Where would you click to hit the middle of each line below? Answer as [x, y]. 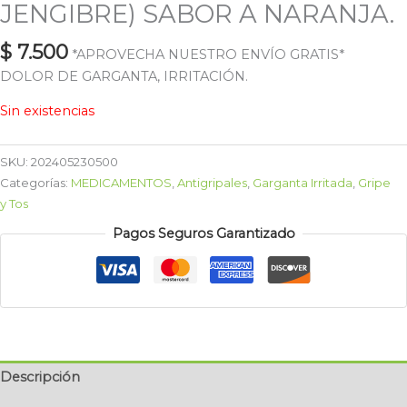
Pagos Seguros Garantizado [203, 234]
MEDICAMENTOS [121, 182]
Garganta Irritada [303, 182]
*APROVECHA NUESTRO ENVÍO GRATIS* [208, 54]
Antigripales [212, 182]
